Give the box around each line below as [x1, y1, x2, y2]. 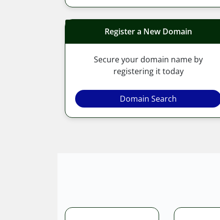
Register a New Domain [105, 26, 192, 37]
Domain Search [120, 93, 177, 104]
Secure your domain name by [94, 54, 203, 65]
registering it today [113, 65, 184, 77]
